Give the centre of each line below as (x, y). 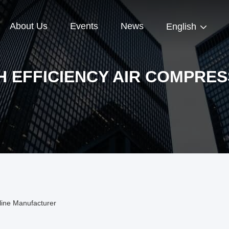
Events (84, 26)
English (181, 27)
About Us (29, 26)
